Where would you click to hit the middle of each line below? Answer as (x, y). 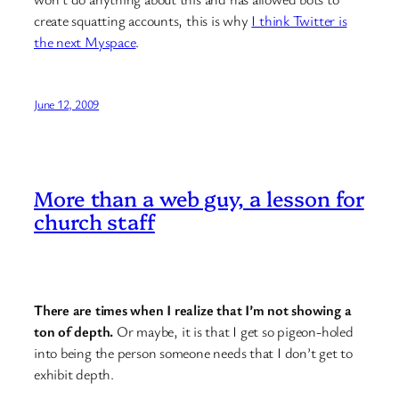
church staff (94, 220)
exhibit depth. (74, 375)
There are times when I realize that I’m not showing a (193, 310)
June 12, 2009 (67, 103)
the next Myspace (85, 42)
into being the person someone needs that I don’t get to (193, 353)
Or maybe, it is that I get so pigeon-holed (233, 332)
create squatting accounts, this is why (143, 21)
